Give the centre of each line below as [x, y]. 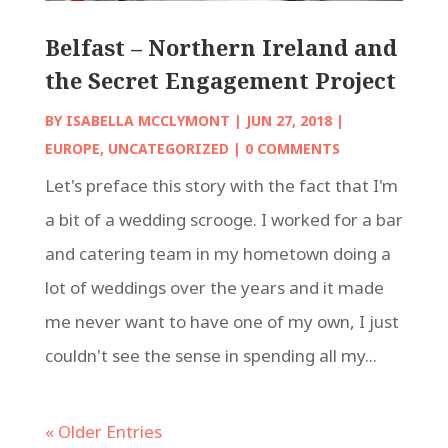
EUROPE [72, 148]
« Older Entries [103, 431]
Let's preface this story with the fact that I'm [221, 185]
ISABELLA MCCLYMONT [147, 120]
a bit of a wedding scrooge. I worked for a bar [223, 219]
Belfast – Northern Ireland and [220, 46]
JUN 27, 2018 [288, 120]
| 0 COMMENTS [284, 148]
